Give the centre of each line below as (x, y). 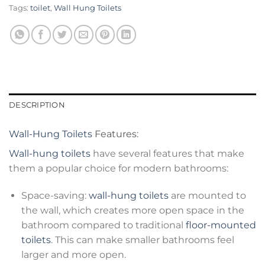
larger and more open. (73, 255)
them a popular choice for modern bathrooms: (119, 169)
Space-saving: (55, 196)
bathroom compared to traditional (103, 225)
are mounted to (207, 196)
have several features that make (167, 154)
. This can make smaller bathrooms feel (142, 240)
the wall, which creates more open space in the (132, 211)
